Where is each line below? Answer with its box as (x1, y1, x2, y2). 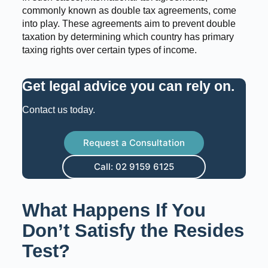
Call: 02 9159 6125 (93, 161, 174, 173)
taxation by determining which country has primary (22, 31, 234, 42)
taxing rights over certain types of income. (22, 44, 197, 55)
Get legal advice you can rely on (22, 78, 231, 94)
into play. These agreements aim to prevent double (22, 18, 236, 29)
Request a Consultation (83, 137, 185, 149)
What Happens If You (22, 200, 206, 221)
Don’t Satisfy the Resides (22, 220, 244, 242)
